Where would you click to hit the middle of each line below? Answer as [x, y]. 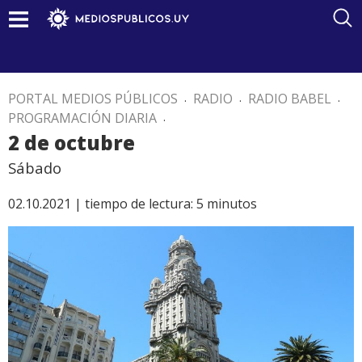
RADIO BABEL [290, 99]
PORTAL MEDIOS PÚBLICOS [93, 99]
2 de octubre [72, 143]
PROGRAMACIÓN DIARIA [82, 118]
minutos [232, 204]
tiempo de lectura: [139, 204]
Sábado [35, 168]
